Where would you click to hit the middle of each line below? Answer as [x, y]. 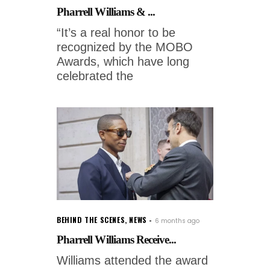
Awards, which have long [123, 61]
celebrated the [95, 76]
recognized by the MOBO [125, 47]
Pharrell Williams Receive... [117, 239]
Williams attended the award [132, 260]
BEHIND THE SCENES [91, 219]
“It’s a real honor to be [116, 33]
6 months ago [177, 221]
